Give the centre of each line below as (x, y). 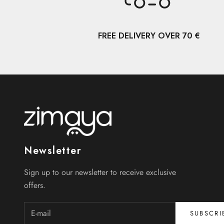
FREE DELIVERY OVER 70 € (149, 36)
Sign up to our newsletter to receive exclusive (100, 172)
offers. (35, 185)
